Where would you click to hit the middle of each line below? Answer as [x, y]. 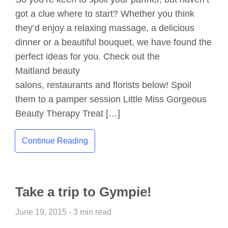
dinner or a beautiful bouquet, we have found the [113, 42]
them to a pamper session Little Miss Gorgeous [111, 99]
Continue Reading [55, 140]
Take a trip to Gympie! [83, 192]
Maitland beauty [48, 71]
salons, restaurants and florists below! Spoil [103, 85]
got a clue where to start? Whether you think [105, 14]
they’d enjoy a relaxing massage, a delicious [105, 28]
